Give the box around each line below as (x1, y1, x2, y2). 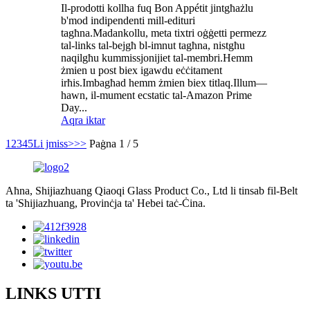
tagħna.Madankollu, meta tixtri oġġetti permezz (61, 27, 266, 39)
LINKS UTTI (6, 284, 101, 303)
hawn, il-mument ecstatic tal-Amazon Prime (61, 89, 252, 102)
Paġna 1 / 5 (89, 138, 138, 150)
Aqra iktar (61, 114, 105, 127)
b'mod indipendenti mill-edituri (61, 15, 195, 27)
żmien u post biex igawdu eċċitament (61, 64, 222, 77)
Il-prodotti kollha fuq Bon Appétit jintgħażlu (61, 2, 253, 15)
